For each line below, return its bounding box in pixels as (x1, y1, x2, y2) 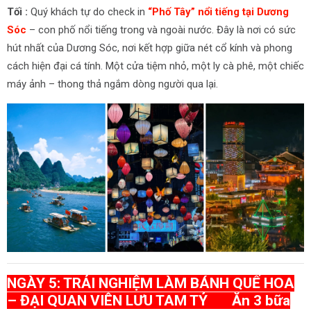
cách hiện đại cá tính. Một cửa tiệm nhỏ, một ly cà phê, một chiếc (7, 60, 304, 72)
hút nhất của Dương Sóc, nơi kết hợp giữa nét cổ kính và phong (7, 42, 292, 54)
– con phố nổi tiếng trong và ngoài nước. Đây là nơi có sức (26, 24, 296, 36)
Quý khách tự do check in (28, 6, 148, 18)
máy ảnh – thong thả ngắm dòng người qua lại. (7, 78, 218, 90)
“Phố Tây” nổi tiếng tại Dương (148, 6, 289, 18)
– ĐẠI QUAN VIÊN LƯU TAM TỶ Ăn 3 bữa (7, 292, 290, 309)
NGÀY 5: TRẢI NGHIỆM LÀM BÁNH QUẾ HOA (7, 275, 294, 292)
